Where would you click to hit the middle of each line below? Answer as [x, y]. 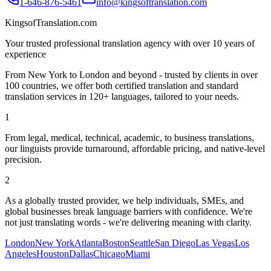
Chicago [109, 254]
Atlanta [88, 243]
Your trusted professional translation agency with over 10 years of [130, 44]
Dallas [81, 254]
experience [25, 54]
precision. [23, 160]
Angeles [21, 254]
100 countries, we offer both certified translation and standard [122, 86]
